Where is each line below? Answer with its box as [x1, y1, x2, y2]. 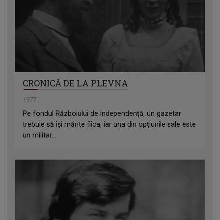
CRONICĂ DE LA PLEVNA [23, 78, 129, 89]
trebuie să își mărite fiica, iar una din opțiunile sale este [23, 120, 196, 129]
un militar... [23, 131, 56, 139]
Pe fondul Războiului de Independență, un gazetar [23, 110, 182, 118]
